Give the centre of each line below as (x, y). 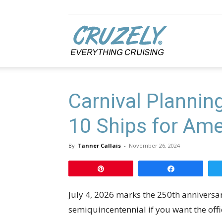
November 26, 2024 (154, 145)
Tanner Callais (99, 145)
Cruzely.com (188, 40)
